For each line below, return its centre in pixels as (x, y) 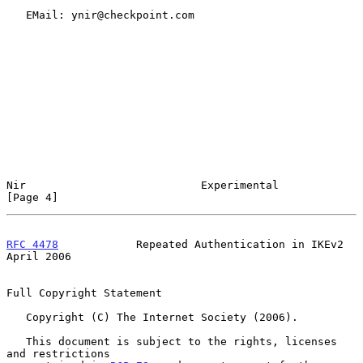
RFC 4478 (32, 244)
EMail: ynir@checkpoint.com (16, 15)
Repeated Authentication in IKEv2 (201, 244)
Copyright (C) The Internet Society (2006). (16, 317)
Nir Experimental (143, 185)
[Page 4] (32, 197)
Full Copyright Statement (84, 293)
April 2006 (39, 256)
